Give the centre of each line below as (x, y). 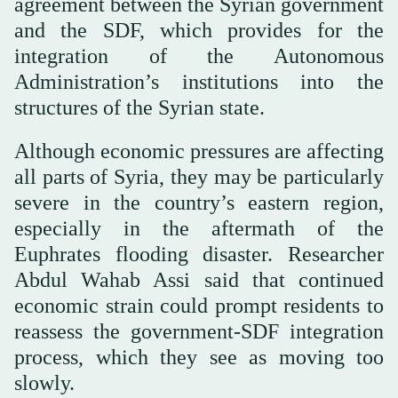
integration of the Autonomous (199, 56)
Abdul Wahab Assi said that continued (199, 279)
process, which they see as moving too (199, 357)
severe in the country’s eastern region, (199, 202)
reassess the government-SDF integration (199, 331)
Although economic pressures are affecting (199, 151)
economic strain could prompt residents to (199, 305)
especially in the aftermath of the (199, 228)
